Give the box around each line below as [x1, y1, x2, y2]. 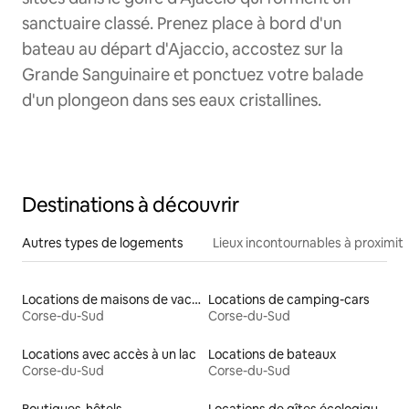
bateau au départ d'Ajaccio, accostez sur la [22, 38, 343, 60]
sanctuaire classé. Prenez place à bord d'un [22, 13, 341, 35]
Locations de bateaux [208, 346, 336, 363]
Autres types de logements [22, 235, 184, 252]
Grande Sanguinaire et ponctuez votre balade [22, 64, 363, 86]
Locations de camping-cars [208, 291, 370, 309]
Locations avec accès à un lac [22, 346, 196, 363]
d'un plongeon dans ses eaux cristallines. [22, 89, 321, 111]
